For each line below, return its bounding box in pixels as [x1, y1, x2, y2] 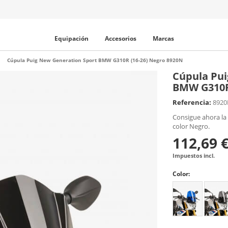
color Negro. [172, 122, 210, 131]
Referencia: [172, 98, 211, 107]
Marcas [152, 34, 174, 43]
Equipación [54, 34, 89, 43]
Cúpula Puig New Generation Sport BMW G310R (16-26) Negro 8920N [7, 56, 183, 64]
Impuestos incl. [172, 152, 215, 159]
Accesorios [104, 34, 136, 43]
